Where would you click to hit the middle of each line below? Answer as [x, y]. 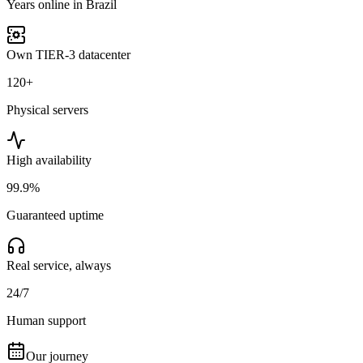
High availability [49, 160]
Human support [46, 321]
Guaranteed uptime [55, 216]
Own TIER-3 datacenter [68, 55]
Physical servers [47, 110]
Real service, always [59, 266]
